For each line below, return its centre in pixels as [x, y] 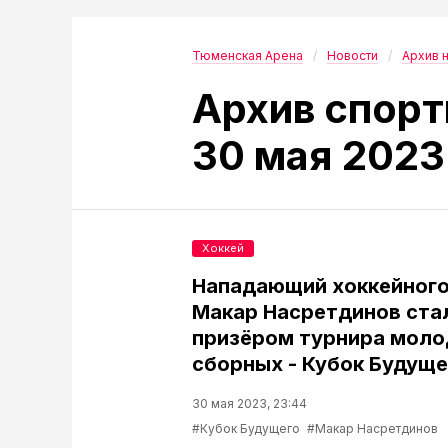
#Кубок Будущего [246, 428]
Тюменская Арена [247, 55]
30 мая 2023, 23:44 [249, 403]
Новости [352, 55]
